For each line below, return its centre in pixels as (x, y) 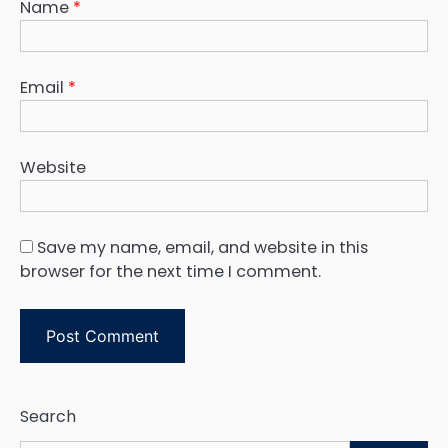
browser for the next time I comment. (170, 272)
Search (48, 416)
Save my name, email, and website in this (202, 248)
